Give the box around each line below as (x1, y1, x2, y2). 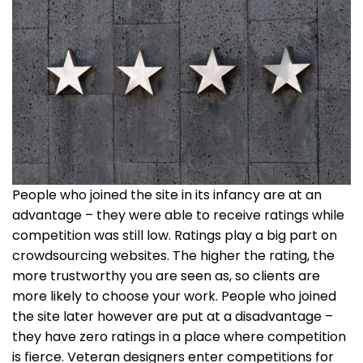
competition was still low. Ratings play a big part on (12, 225, 337, 245)
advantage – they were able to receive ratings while (12, 205, 344, 224)
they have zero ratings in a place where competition (12, 327, 346, 346)
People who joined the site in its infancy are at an (12, 185, 322, 204)
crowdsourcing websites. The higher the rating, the (12, 246, 335, 265)
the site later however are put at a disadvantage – (12, 306, 333, 326)
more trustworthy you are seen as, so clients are (12, 266, 320, 285)
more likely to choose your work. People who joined (12, 286, 336, 305)
